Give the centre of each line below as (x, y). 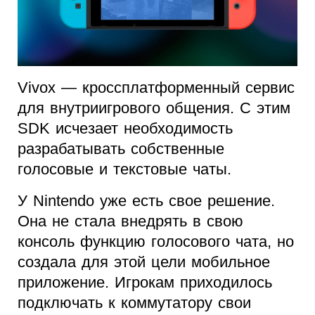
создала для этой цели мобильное (144, 262)
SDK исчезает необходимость (125, 128)
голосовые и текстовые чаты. (124, 169)
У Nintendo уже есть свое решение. (146, 200)
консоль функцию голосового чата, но (156, 241)
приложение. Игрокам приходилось (145, 282)
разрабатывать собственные (121, 148)
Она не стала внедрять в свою (130, 221)
